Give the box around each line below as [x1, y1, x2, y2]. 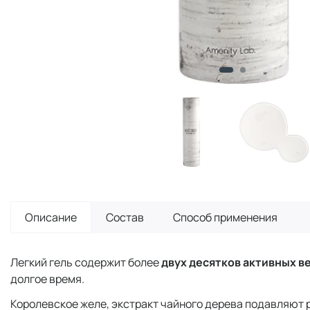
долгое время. [10, 271, 84, 286]
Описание [25, 209, 77, 225]
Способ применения [173, 209, 277, 225]
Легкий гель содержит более [10, 254, 161, 270]
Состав [106, 209, 144, 225]
